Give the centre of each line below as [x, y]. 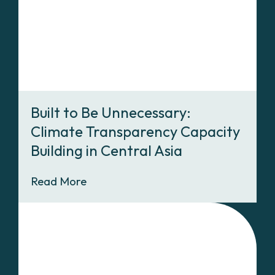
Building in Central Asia [107, 151]
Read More [59, 181]
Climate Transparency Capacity [135, 132]
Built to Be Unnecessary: [111, 113]
